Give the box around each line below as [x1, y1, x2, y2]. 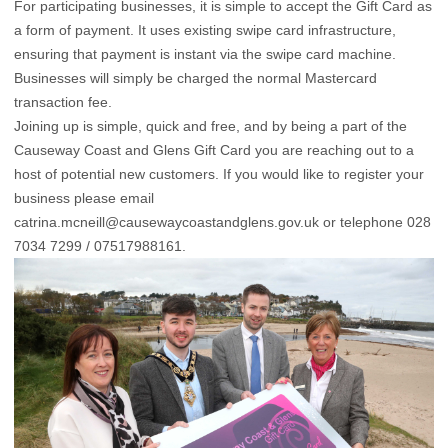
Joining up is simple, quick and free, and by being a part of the [14, 118, 407, 135]
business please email [14, 190, 154, 207]
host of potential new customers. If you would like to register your [14, 166, 424, 183]
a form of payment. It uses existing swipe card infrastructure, [14, 22, 396, 39]
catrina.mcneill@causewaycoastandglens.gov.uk [14, 214, 319, 231]
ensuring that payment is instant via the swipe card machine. [14, 46, 396, 63]
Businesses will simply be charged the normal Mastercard [14, 70, 377, 87]
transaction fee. [14, 94, 112, 111]
